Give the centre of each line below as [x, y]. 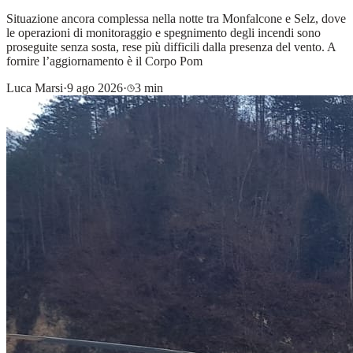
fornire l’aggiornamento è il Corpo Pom [104, 61]
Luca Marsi [35, 87]
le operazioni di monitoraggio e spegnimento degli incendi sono [163, 32]
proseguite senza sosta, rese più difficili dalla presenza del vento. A [171, 46]
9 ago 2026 [95, 87]
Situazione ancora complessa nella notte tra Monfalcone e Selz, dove [176, 18]
